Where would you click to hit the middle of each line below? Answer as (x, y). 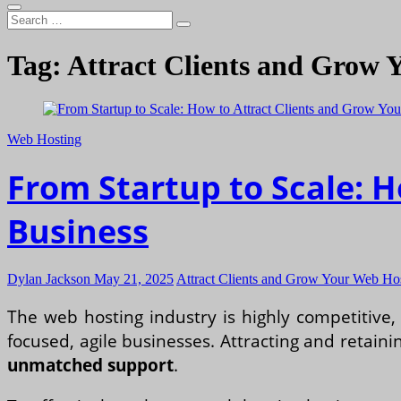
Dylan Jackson (49, 278)
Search (26, 18)
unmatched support (90, 365)
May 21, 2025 (132, 278)
